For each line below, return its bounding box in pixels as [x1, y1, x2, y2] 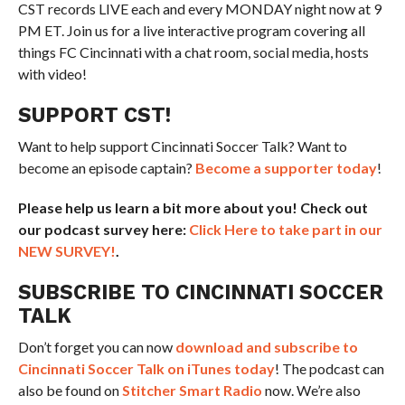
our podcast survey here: [17, 221, 189, 238]
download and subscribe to [174, 338, 358, 355]
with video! [17, 65, 87, 82]
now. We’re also [261, 381, 361, 399]
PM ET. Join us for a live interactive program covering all [17, 22, 365, 39]
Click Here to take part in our [188, 221, 382, 238]
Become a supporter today [194, 159, 377, 176]
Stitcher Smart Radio [121, 381, 262, 399]
